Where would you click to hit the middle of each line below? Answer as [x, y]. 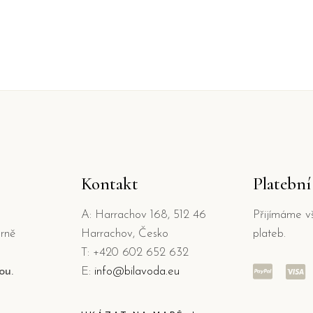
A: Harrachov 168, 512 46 [143, 214]
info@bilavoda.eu [137, 271]
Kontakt [109, 183]
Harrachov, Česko [124, 233]
